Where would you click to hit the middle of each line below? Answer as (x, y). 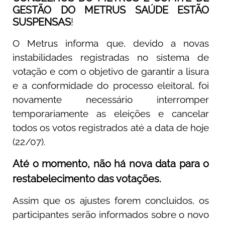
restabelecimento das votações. (87, 179)
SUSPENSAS (42, 22)
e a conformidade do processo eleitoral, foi (111, 86)
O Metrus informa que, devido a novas (111, 43)
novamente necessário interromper (111, 100)
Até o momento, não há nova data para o (111, 163)
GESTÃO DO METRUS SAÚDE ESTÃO (111, 10)
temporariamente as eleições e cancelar (111, 114)
